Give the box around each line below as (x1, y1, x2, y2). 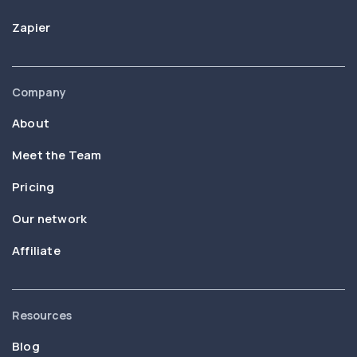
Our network (12, 210, 88, 228)
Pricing (12, 178, 55, 196)
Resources (12, 308, 72, 324)
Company (12, 84, 66, 100)
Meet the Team (12, 147, 102, 164)
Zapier (12, 19, 51, 37)
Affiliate (12, 242, 61, 260)
